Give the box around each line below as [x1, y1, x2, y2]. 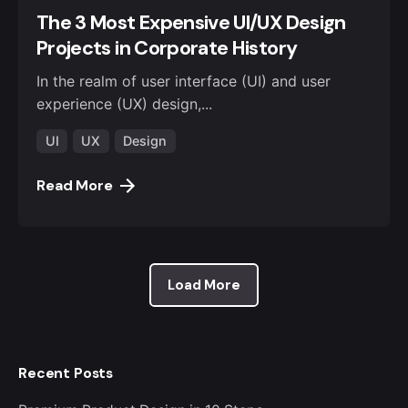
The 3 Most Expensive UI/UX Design [36, 10, 346, 36]
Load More [168, 276, 240, 295]
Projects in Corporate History [36, 36, 298, 62]
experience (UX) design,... [36, 94, 212, 113]
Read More [36, 175, 113, 195]
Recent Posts [18, 363, 114, 383]
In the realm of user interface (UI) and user [36, 71, 331, 90]
